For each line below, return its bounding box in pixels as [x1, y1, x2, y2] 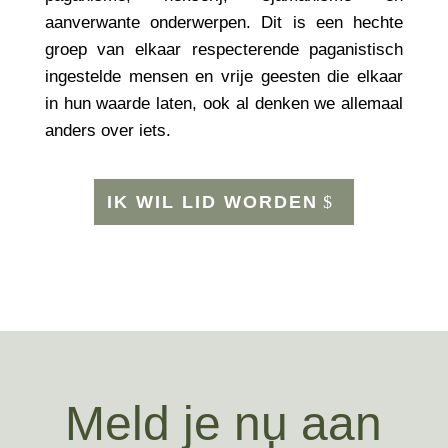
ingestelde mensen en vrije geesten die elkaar [44, 67, 404, 87]
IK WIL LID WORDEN [106, 192, 318, 213]
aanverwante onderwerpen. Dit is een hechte [44, 13, 404, 33]
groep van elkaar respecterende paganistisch [44, 40, 404, 60]
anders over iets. [44, 121, 171, 141]
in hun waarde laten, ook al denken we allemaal [44, 94, 404, 114]
